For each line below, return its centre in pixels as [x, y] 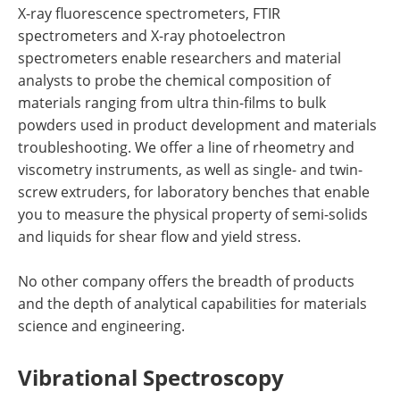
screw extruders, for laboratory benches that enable [194, 192]
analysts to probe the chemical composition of [174, 80]
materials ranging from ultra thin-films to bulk [172, 102]
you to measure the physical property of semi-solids [193, 214]
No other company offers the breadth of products [186, 281]
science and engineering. [101, 325]
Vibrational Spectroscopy [151, 377]
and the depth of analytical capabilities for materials [192, 303]
